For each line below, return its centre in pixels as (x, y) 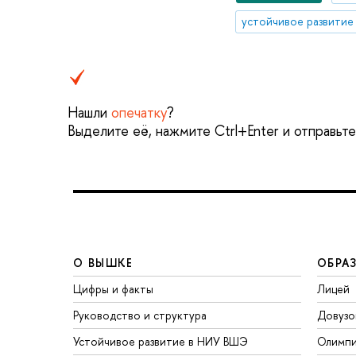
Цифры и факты (113, 288)
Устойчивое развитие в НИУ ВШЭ (161, 341)
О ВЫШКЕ (103, 262)
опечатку (139, 113)
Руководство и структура (140, 315)
